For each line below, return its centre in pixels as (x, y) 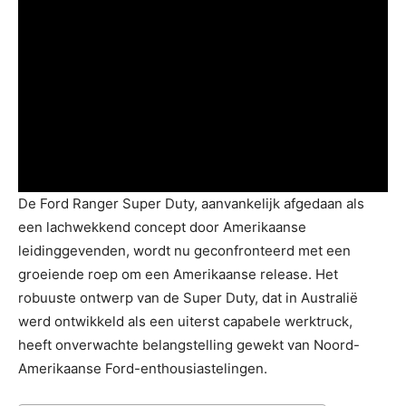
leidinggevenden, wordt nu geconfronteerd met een (184, 250)
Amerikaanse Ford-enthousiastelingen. (143, 368)
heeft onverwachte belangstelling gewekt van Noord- (189, 344)
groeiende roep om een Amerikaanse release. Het (178, 274)
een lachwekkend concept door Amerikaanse (162, 227)
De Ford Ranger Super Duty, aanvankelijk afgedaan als (191, 203)
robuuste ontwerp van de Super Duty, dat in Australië (188, 297)
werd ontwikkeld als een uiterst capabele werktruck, (185, 321)
